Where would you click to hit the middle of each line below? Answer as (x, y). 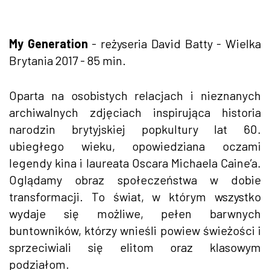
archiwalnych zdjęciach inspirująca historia (135, 112)
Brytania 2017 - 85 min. (67, 60)
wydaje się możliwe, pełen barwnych (135, 213)
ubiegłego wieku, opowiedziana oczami (135, 146)
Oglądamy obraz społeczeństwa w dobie (135, 179)
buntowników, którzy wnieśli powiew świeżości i (135, 230)
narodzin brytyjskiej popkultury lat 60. (135, 129)
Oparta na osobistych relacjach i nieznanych (135, 95)
